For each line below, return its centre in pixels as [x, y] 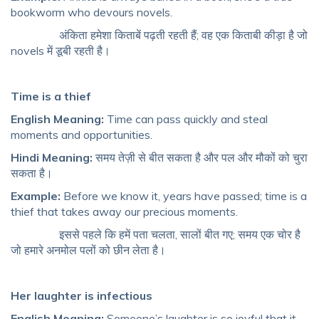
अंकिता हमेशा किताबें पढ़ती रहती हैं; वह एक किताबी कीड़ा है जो [159, 35]
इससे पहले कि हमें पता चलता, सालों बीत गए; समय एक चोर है [156, 235]
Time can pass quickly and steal [187, 119]
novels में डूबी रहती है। [61, 51]
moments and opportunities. [82, 135]
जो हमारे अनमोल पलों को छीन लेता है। [88, 250]
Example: [37, 196]
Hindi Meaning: [52, 158]
